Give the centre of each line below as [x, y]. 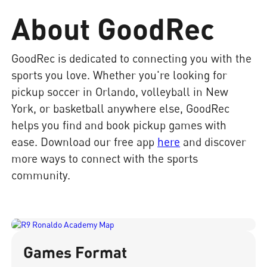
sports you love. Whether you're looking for [119, 75]
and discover [213, 142]
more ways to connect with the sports [105, 159]
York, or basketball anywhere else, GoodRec [121, 108]
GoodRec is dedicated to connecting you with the [132, 58]
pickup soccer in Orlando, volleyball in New [120, 92]
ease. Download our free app [85, 142]
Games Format [75, 252]
